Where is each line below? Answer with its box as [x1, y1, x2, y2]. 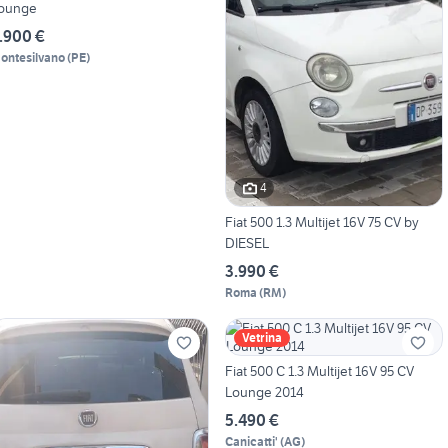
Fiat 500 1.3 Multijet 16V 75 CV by [224, 212, 419, 231]
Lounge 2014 [224, 382, 304, 401]
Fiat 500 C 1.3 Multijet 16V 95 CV [224, 361, 414, 380]
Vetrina [241, 329, 282, 345]
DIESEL [224, 233, 269, 252]
